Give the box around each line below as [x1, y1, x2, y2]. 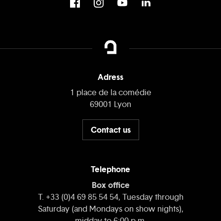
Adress [98, 72, 123, 83]
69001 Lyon [90, 99, 131, 110]
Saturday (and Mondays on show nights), [37, 204, 184, 215]
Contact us [90, 124, 131, 135]
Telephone [91, 164, 130, 175]
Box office [91, 180, 130, 191]
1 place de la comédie [70, 87, 151, 98]
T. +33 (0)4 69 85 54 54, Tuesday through [37, 192, 184, 203]
